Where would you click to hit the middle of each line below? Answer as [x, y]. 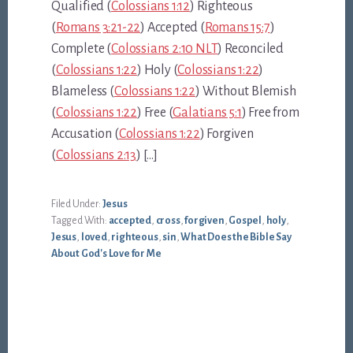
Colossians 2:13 [96, 156]
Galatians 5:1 [207, 113]
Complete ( [82, 49]
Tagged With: [80, 221]
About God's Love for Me [106, 254]
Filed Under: [77, 204]
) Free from [270, 113]
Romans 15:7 [237, 28]
